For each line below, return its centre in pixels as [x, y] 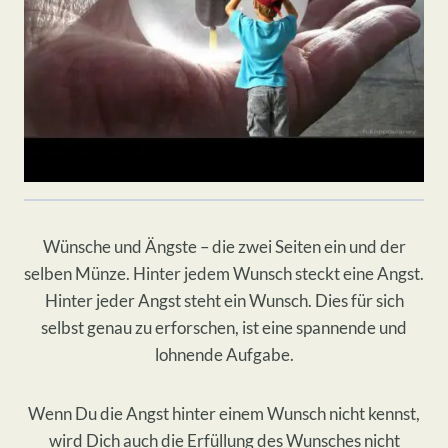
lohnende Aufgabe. [224, 354]
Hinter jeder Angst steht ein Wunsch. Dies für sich [224, 300]
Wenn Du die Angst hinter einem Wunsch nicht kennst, [224, 413]
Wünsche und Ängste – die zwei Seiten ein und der [224, 246]
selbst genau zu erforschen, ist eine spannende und [224, 327]
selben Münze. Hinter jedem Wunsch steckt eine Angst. [224, 273]
